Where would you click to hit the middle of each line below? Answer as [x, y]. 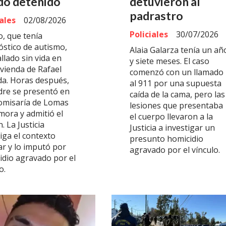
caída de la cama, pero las [177, 95]
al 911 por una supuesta [176, 83]
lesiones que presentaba [176, 106]
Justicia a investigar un [172, 128]
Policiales [149, 34]
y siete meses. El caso [169, 61]
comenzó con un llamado [177, 72]
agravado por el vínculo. [175, 150]
